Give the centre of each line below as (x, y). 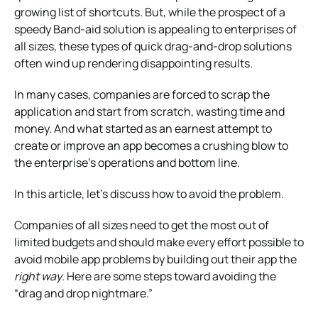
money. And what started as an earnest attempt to (143, 128)
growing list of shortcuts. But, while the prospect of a (150, 12)
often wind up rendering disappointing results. (133, 63)
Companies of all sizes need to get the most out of (142, 225)
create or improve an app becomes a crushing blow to (151, 145)
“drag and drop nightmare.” (83, 293)
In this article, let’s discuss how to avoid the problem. (149, 193)
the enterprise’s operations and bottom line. (127, 162)
